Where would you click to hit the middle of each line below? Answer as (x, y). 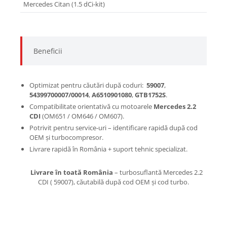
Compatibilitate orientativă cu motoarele (91, 107)
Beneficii (44, 51)
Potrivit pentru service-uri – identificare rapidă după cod (113, 128)
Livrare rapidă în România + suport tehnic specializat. (108, 149)
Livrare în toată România (72, 173)
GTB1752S (150, 95)
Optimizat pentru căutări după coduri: (87, 85)
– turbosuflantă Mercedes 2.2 (158, 173)
